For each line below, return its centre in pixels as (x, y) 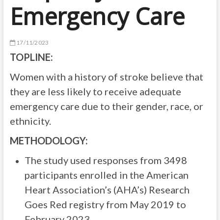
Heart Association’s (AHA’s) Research (107, 190)
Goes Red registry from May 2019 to (105, 204)
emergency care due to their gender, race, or (106, 106)
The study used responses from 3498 (106, 160)
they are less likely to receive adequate (95, 91)
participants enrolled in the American (106, 175)
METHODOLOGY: (49, 140)
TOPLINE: (31, 57)
